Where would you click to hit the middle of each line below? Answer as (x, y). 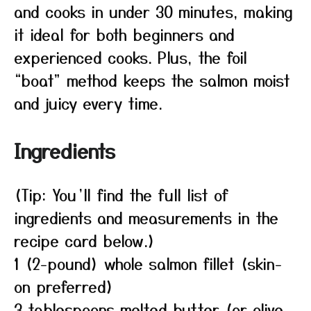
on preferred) (64, 286)
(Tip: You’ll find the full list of (121, 194)
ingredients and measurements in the (146, 217)
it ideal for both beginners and (124, 34)
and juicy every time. (88, 103)
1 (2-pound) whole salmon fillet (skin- (148, 263)
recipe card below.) (85, 240)
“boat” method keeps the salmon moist (152, 80)
